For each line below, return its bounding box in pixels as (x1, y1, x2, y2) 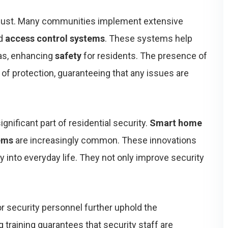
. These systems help (105, 33, 192, 44)
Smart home (150, 118, 202, 128)
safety (55, 50, 81, 61)
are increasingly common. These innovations (13, 135, 196, 146)
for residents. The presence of (81, 50, 207, 61)
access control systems (5, 33, 105, 44)
